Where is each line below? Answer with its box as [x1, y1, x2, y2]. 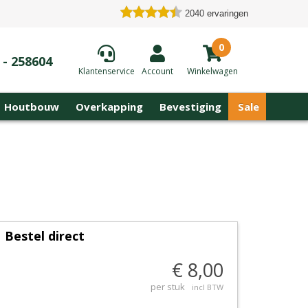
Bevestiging [159, 100, 221, 113]
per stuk [151, 280, 185, 293]
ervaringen [207, 8, 248, 19]
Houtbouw [4, 100, 59, 113]
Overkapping [76, 100, 143, 113]
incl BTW [192, 282, 223, 292]
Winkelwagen [186, 65, 238, 77]
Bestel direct [5, 228, 85, 244]
